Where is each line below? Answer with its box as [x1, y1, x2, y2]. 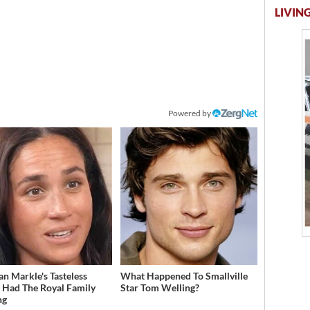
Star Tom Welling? [120, 281, 199, 293]
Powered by [168, 108, 213, 119]
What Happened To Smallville [120, 269, 248, 282]
